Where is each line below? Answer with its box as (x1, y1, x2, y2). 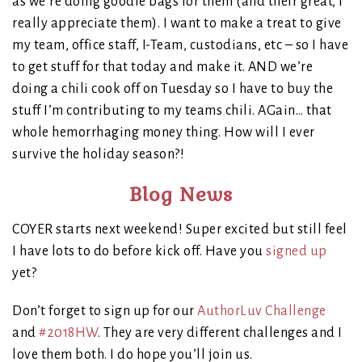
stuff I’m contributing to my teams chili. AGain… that (12, 103, 332, 119)
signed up (266, 244, 327, 259)
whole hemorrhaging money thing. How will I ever (12, 125, 315, 141)
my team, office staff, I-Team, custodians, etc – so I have (12, 38, 348, 53)
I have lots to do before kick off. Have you (12, 244, 266, 259)
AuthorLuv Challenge (197, 304, 326, 319)
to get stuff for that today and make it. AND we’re (12, 60, 313, 75)
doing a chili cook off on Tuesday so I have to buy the (12, 82, 333, 97)
